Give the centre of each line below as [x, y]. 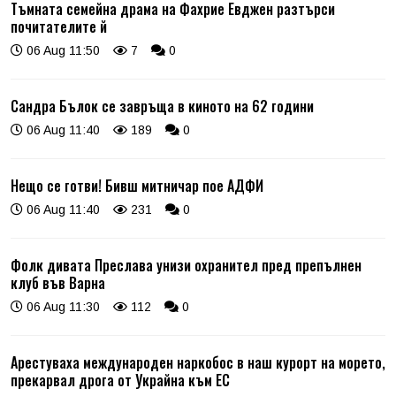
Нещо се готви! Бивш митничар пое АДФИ [137, 186]
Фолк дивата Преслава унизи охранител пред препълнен [186, 266]
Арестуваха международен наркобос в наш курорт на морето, [198, 363]
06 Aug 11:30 [61, 307]
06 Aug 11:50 [61, 51]
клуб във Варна [58, 283]
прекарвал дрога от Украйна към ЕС [120, 381]
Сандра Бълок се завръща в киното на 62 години [162, 107]
